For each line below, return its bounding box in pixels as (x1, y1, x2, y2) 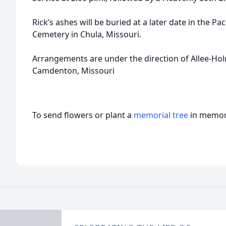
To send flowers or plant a (32, 109, 134, 121)
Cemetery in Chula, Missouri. (32, 29, 141, 40)
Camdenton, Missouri (32, 65, 115, 76)
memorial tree (134, 109, 188, 121)
